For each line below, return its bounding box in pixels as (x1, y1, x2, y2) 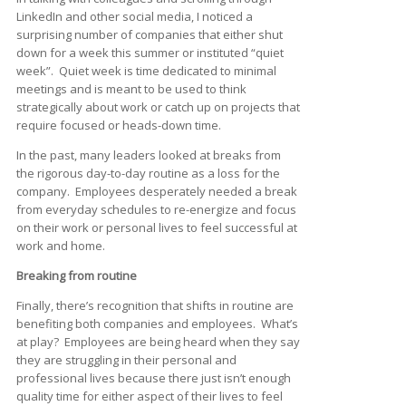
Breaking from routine (16, 266, 137, 284)
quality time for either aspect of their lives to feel (16, 387, 283, 404)
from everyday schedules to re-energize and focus (16, 200, 296, 217)
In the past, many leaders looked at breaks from (16, 146, 281, 163)
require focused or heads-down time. (16, 116, 221, 133)
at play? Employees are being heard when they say (16, 333, 300, 350)
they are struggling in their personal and (16, 351, 237, 368)
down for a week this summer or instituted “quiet (16, 43, 284, 61)
